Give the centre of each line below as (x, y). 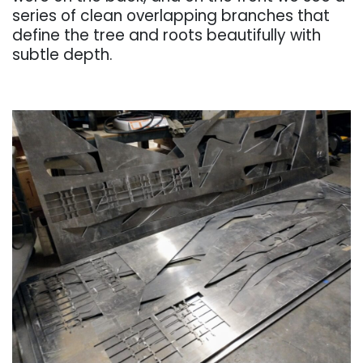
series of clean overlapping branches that (171, 15)
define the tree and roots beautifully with (167, 35)
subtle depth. (62, 54)
